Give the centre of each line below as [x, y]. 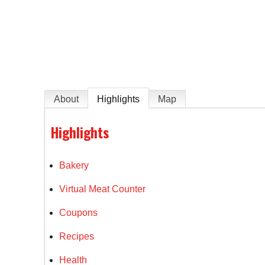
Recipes [77, 236]
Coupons [79, 212]
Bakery [74, 165]
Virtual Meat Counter [103, 189]
